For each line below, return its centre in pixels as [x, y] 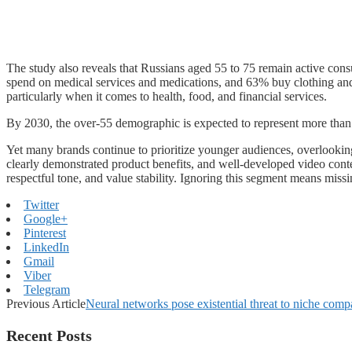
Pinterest [45, 233]
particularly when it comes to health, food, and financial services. [167, 96]
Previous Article [46, 303]
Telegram [47, 289]
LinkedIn [46, 247]
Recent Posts [49, 335]
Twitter [41, 204]
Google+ [46, 218]
